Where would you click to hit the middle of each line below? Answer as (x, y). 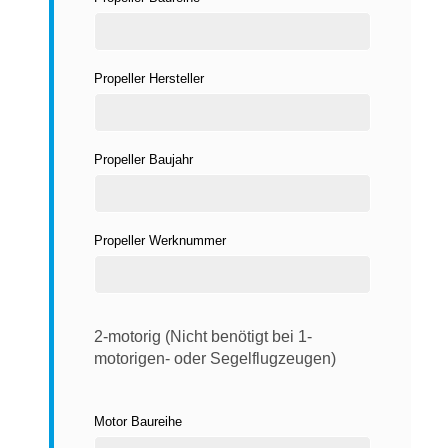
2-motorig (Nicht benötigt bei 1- (203, 336)
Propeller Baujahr (143, 160)
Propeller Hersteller (149, 79)
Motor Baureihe (138, 421)
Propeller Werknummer (160, 240)
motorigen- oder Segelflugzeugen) (215, 358)
